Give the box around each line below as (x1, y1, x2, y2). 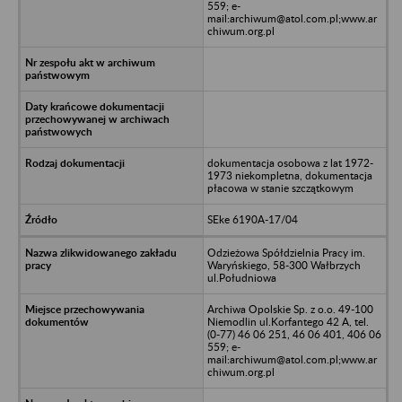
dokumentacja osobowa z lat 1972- (206, 155, 373, 170)
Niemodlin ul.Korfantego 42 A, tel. (206, 314, 369, 328)
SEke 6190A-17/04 (206, 212, 298, 226)
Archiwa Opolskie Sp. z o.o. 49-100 (206, 301, 373, 316)
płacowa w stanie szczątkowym (206, 180, 354, 195)
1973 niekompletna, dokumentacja (206, 168, 372, 182)
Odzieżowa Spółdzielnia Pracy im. (206, 245, 365, 259)
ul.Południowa (206, 270, 276, 284)
